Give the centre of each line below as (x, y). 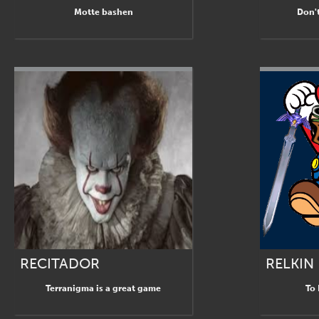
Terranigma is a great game (103, 288)
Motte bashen (103, 12)
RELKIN (290, 263)
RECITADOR (60, 263)
